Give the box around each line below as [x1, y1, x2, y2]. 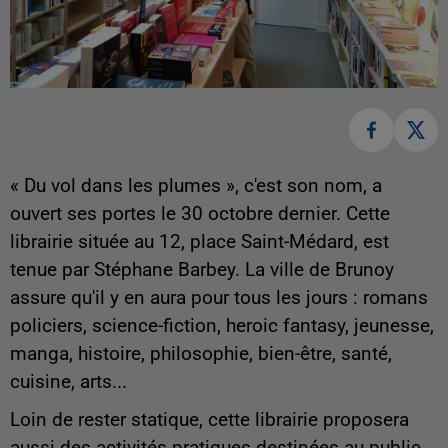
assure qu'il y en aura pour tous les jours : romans [10, 287, 428, 310]
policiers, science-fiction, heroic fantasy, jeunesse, [10, 315, 434, 338]
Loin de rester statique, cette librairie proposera [10, 409, 409, 432]
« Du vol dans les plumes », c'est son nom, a [10, 175, 382, 198]
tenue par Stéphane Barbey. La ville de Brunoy [10, 259, 394, 282]
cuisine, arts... [10, 371, 127, 394]
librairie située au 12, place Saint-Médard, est [10, 231, 389, 254]
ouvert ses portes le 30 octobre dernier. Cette [10, 203, 390, 226]
